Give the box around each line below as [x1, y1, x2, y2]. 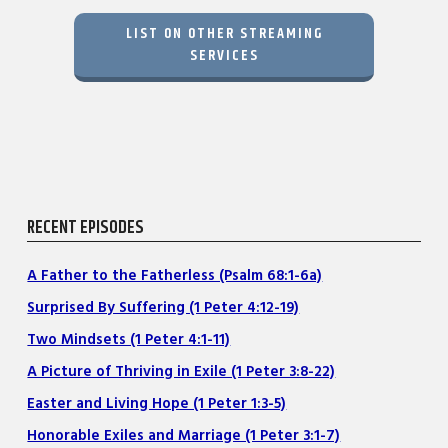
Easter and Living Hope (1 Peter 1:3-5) [27, 393, 287, 415]
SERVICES [189, 43, 259, 67]
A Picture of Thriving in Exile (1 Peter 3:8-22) [27, 361, 336, 383]
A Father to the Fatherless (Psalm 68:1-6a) [27, 265, 323, 287]
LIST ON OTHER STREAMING [125, 21, 323, 45]
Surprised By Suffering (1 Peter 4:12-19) [27, 297, 300, 319]
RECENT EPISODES [27, 214, 145, 241]
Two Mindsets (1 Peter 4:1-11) [27, 329, 231, 351]
